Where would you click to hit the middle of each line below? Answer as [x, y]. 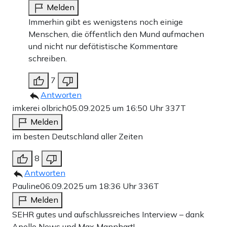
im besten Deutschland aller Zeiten [78, 136]
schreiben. [48, 58]
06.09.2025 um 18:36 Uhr [89, 186]
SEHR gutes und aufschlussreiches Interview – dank [108, 214]
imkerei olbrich [40, 108]
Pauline [26, 186]
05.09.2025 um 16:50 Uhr [116, 108]
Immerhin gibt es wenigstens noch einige [106, 22]
